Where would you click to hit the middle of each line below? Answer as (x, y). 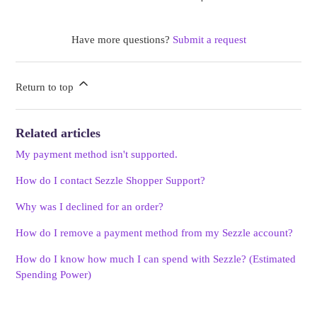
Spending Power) (54, 275)
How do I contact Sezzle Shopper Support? (111, 181)
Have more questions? (122, 40)
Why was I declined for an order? (90, 207)
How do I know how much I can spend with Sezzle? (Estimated (156, 259)
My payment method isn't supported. (97, 155)
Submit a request (209, 40)
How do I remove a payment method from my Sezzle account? (155, 233)
